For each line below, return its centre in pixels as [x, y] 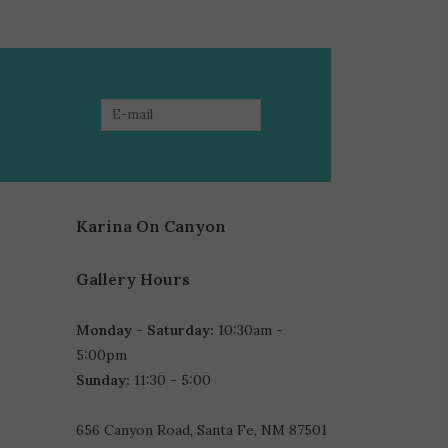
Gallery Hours [133, 278]
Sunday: [103, 379]
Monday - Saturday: [145, 329]
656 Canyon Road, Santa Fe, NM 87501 [201, 429]
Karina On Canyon [151, 225]
